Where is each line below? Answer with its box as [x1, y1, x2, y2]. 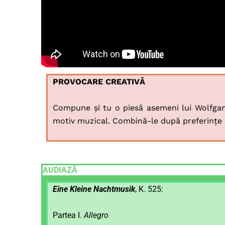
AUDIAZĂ [43, 165, 77, 175]
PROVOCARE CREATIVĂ [53, 77, 145, 87]
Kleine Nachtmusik [68, 184, 135, 194]
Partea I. [53, 210, 84, 220]
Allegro [84, 210, 108, 220]
